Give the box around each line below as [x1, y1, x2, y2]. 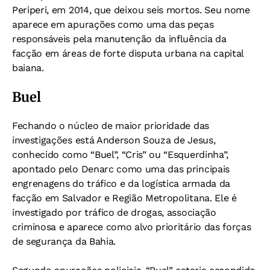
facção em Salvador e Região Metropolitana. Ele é [12, 192, 237, 204]
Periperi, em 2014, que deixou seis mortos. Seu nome [12, 4, 250, 16]
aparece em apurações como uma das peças [12, 18, 214, 30]
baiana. [12, 61, 44, 74]
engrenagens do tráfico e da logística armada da [12, 177, 230, 189]
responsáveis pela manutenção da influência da [12, 33, 227, 45]
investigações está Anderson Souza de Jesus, [12, 134, 216, 146]
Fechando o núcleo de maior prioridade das [12, 119, 209, 131]
